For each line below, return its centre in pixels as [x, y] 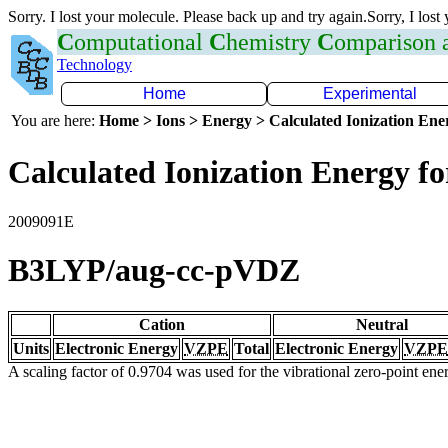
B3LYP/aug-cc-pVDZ [154, 270]
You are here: [55, 120]
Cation [162, 324]
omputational [141, 42]
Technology [94, 64]
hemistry [271, 42]
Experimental [370, 93]
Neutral [382, 324]
